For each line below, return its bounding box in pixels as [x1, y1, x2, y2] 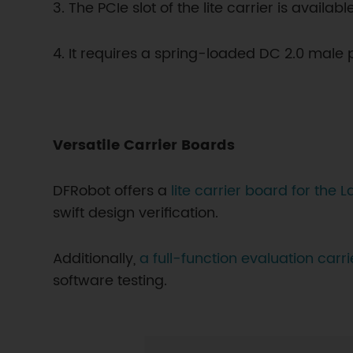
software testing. [53, 269, 168, 292]
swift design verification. [53, 202, 219, 225]
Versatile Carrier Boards [53, 134, 236, 157]
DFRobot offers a [53, 180, 172, 203]
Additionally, [53, 247, 136, 270]
